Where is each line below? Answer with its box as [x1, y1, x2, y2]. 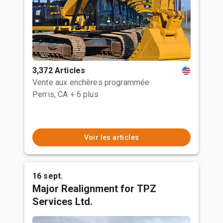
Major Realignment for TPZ [32, 183, 156, 195]
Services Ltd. [32, 196, 93, 208]
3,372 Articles [32, 66, 86, 75]
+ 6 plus [70, 90, 99, 99]
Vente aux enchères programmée [32, 78, 150, 87]
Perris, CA [32, 90, 68, 99]
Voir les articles [84, 133, 139, 141]
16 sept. [32, 171, 63, 181]
